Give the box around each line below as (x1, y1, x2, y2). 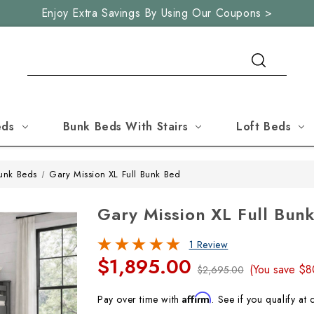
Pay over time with (97, 292, 183, 306)
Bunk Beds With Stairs (62, 118, 189, 135)
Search (27, 45, 59, 60)
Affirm (182, 292, 212, 303)
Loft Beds (236, 118, 292, 135)
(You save (250, 261, 296, 278)
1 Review (189, 238, 228, 252)
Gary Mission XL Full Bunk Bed (49, 168, 181, 181)
